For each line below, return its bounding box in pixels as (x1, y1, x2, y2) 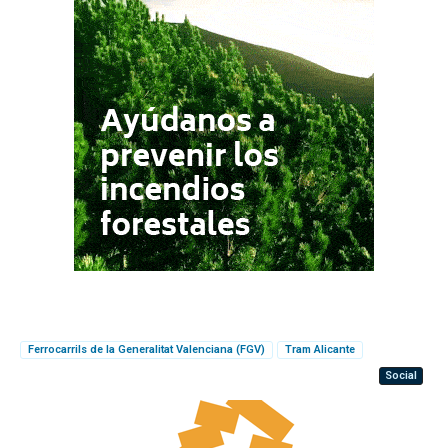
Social (385, 368, 417, 382)
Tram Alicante (285, 342, 355, 356)
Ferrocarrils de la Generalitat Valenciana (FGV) (28, 342, 265, 356)
